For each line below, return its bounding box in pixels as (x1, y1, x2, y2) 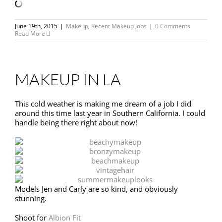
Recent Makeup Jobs (91, 22, 147, 31)
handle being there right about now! (15, 117, 137, 128)
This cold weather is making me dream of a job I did (15, 99, 191, 109)
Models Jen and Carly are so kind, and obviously (15, 184, 178, 194)
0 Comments (155, 22, 190, 31)
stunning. (15, 193, 47, 204)
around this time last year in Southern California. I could (15, 108, 205, 118)
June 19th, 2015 (15, 22, 57, 31)
